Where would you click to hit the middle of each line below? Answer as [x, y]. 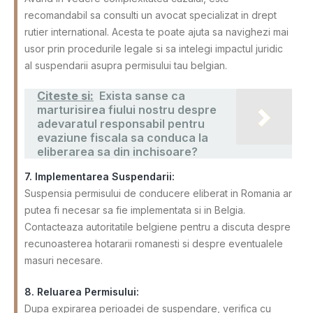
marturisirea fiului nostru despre [127, 109]
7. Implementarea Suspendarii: [100, 176]
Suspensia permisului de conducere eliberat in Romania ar [158, 193]
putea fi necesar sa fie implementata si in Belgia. [135, 210]
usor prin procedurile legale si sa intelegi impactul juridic [154, 48]
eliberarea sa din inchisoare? [117, 151]
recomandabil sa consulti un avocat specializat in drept [151, 15]
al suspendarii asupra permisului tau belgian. [126, 65]
